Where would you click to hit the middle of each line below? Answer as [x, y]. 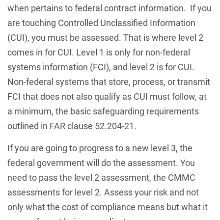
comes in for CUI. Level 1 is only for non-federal [99, 52]
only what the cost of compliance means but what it [108, 207]
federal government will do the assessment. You [101, 163]
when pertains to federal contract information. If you [110, 8]
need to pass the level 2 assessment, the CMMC [101, 177]
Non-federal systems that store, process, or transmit [109, 82]
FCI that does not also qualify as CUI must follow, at [107, 96]
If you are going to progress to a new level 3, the [100, 148]
